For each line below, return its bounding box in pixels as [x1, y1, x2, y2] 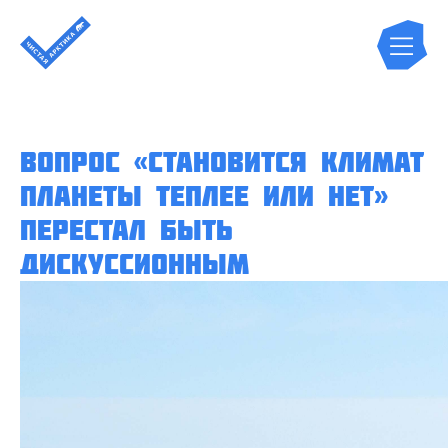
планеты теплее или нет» [20, 180, 388, 212]
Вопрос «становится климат [20, 146, 424, 178]
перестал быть [20, 214, 233, 246]
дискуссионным [20, 248, 249, 280]
